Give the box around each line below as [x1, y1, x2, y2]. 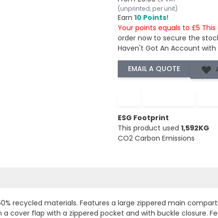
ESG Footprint [117, 112, 169, 123]
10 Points [134, 12, 166, 22]
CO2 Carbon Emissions [117, 133, 195, 143]
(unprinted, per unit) [117, 4, 178, 13]
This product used [117, 123, 181, 133]
